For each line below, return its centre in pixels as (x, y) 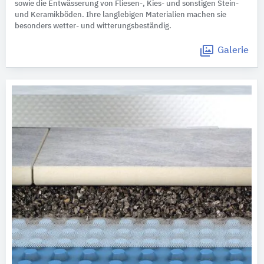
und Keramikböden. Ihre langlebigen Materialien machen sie (121, 15)
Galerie (233, 50)
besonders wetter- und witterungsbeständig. (93, 26)
